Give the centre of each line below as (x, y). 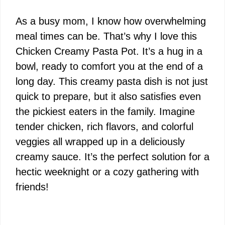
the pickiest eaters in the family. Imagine (105, 111)
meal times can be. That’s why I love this (106, 36)
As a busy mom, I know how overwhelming (111, 21)
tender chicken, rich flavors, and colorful (104, 127)
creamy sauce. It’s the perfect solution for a (113, 157)
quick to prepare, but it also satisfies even (108, 96)
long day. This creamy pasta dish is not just (112, 81)
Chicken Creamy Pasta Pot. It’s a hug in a (109, 51)
